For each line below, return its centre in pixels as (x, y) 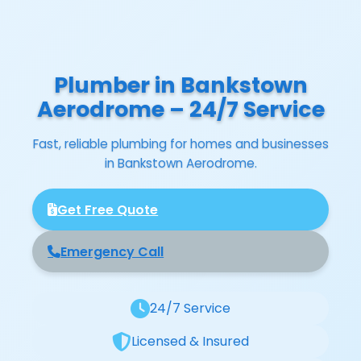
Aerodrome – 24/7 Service (180, 109)
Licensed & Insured (190, 342)
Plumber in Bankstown (180, 85)
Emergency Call (112, 251)
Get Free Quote (108, 210)
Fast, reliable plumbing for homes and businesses (180, 143)
